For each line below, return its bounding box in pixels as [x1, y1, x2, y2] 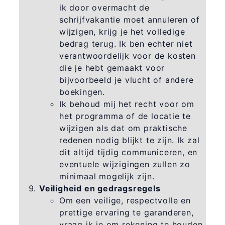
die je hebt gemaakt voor [59, 62, 165, 73]
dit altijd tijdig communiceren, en [59, 147, 198, 157]
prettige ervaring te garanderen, [59, 207, 194, 217]
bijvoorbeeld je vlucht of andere [59, 74, 194, 85]
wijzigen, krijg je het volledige [59, 26, 185, 37]
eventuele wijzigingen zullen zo [59, 159, 190, 169]
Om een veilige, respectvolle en [59, 195, 191, 205]
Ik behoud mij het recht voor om [59, 98, 194, 109]
